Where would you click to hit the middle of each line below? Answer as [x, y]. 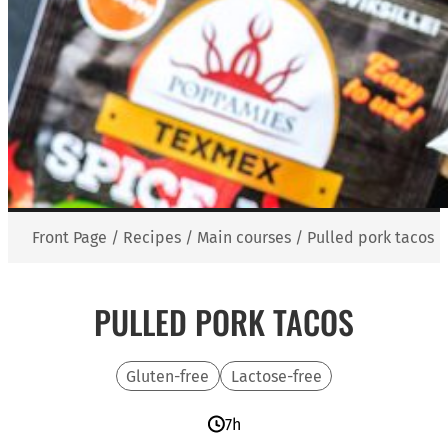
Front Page [69, 237]
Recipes [152, 237]
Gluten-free [168, 376]
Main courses [244, 237]
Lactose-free [276, 376]
